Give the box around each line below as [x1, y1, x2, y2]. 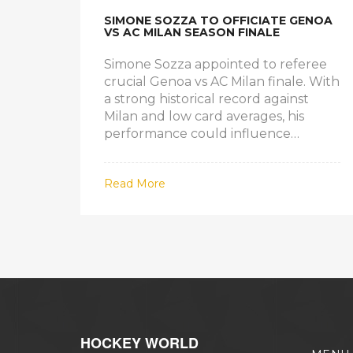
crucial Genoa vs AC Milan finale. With [104, 73, 340, 89]
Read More [104, 176, 165, 191]
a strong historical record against [104, 91, 309, 106]
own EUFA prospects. [104, 160, 237, 176]
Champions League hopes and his [104, 143, 314, 158]
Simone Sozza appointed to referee [104, 56, 327, 72]
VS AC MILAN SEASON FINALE [104, 24, 280, 39]
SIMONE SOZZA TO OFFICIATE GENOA [104, 13, 333, 28]
